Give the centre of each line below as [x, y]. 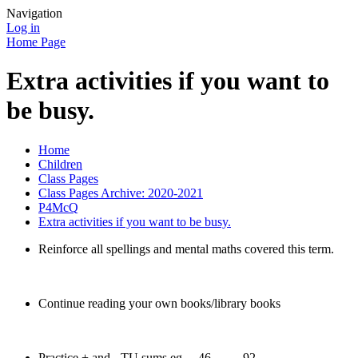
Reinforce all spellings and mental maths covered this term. [186, 249]
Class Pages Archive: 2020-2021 [121, 193]
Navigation [34, 13]
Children [60, 164]
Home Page [36, 42]
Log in [23, 28]
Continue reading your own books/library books [159, 303]
